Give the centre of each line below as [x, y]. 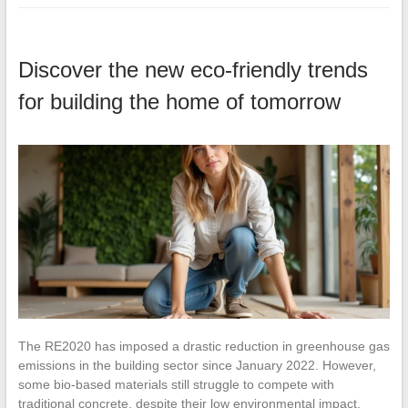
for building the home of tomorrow [179, 102]
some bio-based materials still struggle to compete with [176, 385]
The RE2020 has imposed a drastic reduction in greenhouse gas [204, 347]
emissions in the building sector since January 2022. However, [197, 366]
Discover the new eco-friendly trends [193, 70]
